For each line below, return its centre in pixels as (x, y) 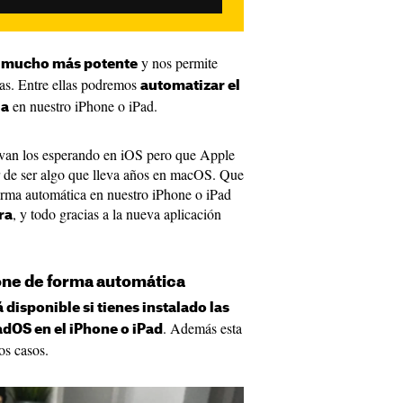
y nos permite (178, 63)
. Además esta (202, 328)
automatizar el (190, 86)
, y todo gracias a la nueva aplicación (117, 214)
